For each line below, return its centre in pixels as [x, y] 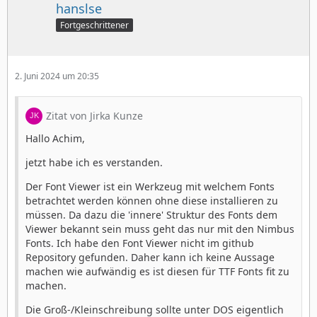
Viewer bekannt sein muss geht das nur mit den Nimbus [160, 229]
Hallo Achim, [55, 138]
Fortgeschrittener [94, 25]
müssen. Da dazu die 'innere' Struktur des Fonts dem [151, 214]
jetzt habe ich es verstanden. [94, 162]
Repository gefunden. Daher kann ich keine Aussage [150, 257]
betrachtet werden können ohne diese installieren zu [152, 200]
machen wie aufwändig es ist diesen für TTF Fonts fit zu [157, 271]
